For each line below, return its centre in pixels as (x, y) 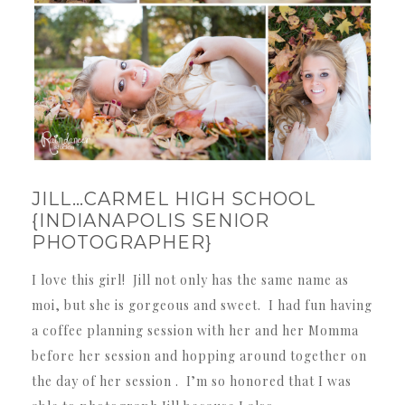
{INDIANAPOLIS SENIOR (151, 220)
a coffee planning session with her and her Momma (195, 330)
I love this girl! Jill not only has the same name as (190, 279)
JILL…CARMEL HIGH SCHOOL (174, 198)
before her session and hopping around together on (199, 355)
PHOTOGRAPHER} (122, 242)
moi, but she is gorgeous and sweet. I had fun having (202, 305)
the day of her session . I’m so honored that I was (192, 381)
